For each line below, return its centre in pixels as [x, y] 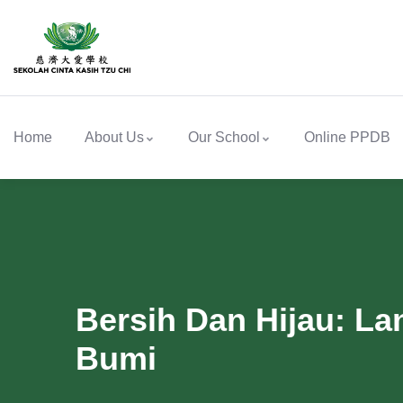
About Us [114, 138]
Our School [224, 138]
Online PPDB [347, 138]
